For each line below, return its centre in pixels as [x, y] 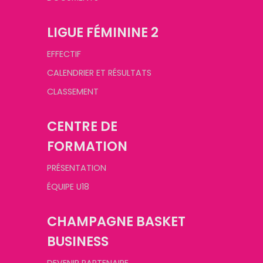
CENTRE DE [82, 126]
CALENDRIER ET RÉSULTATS [99, 73]
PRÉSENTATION [77, 168]
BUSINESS [78, 241]
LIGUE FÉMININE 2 [103, 32]
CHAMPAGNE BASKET [116, 221]
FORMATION [87, 146]
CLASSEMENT [73, 92]
